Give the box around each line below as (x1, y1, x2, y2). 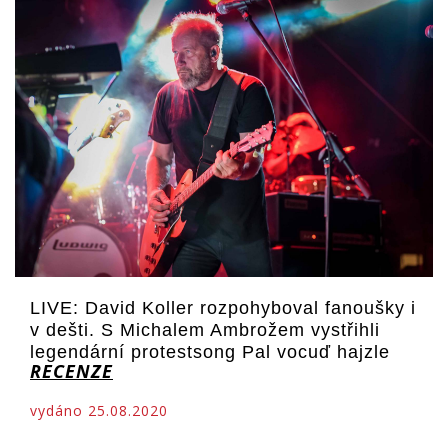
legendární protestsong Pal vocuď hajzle (30, 341, 390, 362)
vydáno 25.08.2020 (30, 400, 168, 420)
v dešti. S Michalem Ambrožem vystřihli (30, 319, 380, 340)
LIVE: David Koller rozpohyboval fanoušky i (30, 297, 416, 318)
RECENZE (30, 358, 113, 383)
